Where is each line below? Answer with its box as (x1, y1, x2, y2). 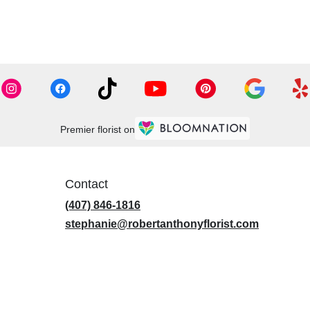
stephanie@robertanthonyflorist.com (65, 218, 259, 230)
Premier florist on (60, 123, 135, 135)
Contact (65, 177, 108, 192)
